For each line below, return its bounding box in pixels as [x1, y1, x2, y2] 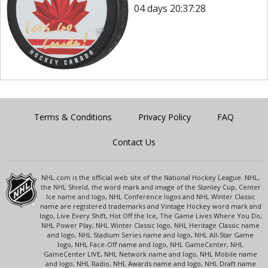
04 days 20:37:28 [133, 2, 206, 16]
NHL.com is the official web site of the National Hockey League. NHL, [41, 172, 260, 182]
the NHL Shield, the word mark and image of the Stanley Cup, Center [40, 182, 261, 191]
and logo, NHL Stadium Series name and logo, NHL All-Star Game [47, 230, 254, 239]
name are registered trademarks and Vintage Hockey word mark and [39, 201, 261, 211]
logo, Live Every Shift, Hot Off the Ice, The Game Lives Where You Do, [39, 211, 262, 220]
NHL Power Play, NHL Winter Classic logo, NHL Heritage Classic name [41, 220, 260, 230]
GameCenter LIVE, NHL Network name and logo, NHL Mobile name [44, 249, 258, 258]
